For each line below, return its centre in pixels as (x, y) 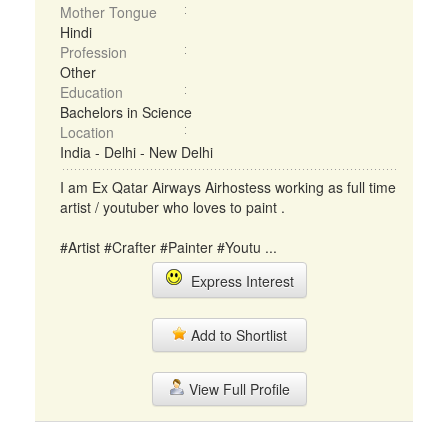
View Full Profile (237, 389)
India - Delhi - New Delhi (136, 152)
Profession (93, 52)
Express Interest (238, 281)
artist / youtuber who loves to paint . (172, 207)
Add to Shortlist (237, 335)
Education (91, 92)
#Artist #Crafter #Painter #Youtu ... (168, 247)
